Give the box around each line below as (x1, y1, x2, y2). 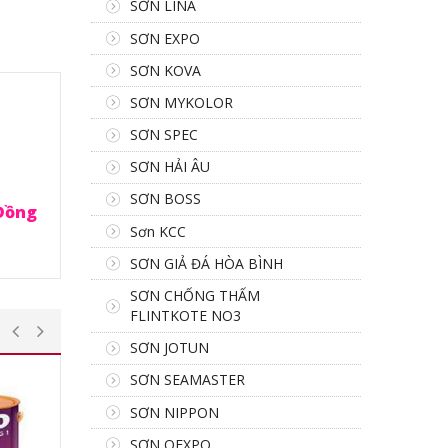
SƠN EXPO (130, 28, 200, 48)
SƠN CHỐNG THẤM (130, 286, 260, 305)
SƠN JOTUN (130, 338, 209, 358)
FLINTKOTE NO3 (130, 306, 241, 325)
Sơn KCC (130, 221, 186, 241)
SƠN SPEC (130, 125, 198, 145)
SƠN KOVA (130, 60, 201, 80)
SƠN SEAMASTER (130, 370, 245, 390)
